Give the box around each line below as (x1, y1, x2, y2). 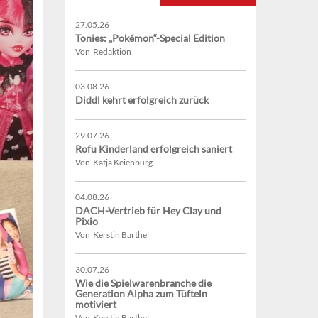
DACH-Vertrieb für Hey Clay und (75, 204, 221, 217)
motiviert (75, 298, 116, 311)
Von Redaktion (75, 46, 131, 57)
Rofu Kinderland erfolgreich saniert (75, 143, 232, 155)
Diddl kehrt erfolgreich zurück (75, 94, 209, 106)
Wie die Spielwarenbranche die (75, 277, 212, 290)
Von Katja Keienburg (75, 157, 153, 168)
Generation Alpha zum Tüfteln (75, 287, 207, 300)
